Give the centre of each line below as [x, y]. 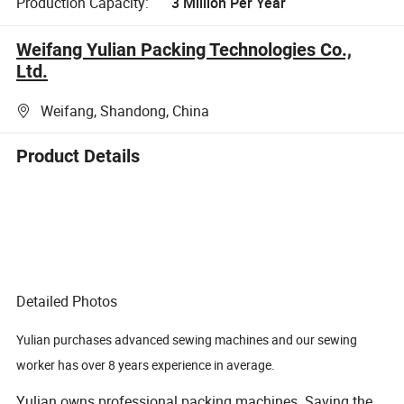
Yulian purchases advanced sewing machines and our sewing [187, 339]
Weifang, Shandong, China [125, 111]
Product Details [78, 156]
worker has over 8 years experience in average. [146, 364]
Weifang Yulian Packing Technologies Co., [184, 49]
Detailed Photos [67, 302]
